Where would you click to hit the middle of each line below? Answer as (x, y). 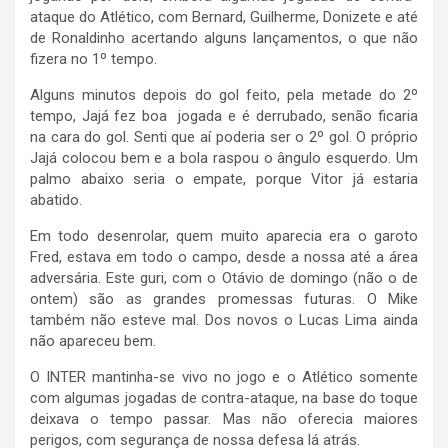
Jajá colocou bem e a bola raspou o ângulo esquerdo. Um (224, 158)
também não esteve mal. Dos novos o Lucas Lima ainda (224, 320)
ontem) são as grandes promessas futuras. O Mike (224, 299)
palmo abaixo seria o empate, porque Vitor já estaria (224, 179)
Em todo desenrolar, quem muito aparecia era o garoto (224, 236)
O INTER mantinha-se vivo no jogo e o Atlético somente (224, 377)
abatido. (56, 200)
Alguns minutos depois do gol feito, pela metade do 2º (224, 95)
